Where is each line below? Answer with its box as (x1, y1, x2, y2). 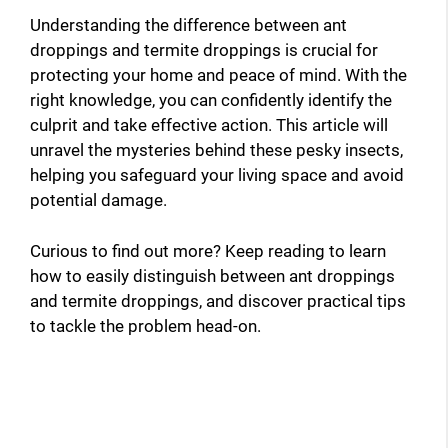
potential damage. (30, 190, 167, 211)
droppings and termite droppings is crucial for (30, 40, 378, 61)
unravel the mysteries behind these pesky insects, (30, 140, 403, 161)
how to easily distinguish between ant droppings (30, 265, 395, 286)
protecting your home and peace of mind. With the (30, 65, 407, 86)
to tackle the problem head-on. (30, 315, 261, 336)
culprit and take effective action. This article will (30, 115, 388, 136)
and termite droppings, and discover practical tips (30, 290, 406, 311)
